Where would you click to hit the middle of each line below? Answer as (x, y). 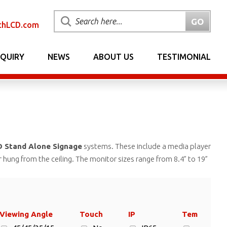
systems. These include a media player (146, 146)
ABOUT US (113, 57)
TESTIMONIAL (184, 57)
